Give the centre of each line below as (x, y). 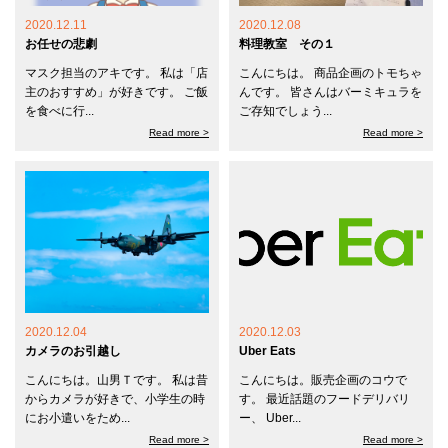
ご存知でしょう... (285, 111)
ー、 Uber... (270, 417)
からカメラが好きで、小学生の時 (115, 398)
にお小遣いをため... (77, 417)
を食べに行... (59, 111)
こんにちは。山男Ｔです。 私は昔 (116, 379)
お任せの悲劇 (61, 44)
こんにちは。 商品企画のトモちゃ (330, 73)
